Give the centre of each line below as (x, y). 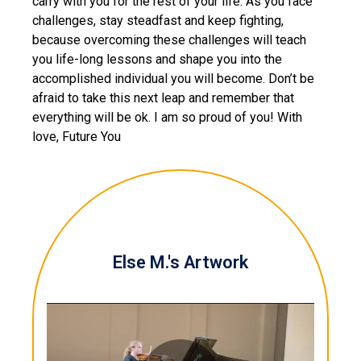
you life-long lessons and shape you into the (157, 60)
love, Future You (77, 137)
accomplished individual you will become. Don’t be (173, 79)
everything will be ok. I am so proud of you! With (167, 118)
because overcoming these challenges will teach (169, 40)
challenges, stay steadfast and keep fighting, (158, 21)
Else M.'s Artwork (180, 263)
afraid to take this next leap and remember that (163, 98)
